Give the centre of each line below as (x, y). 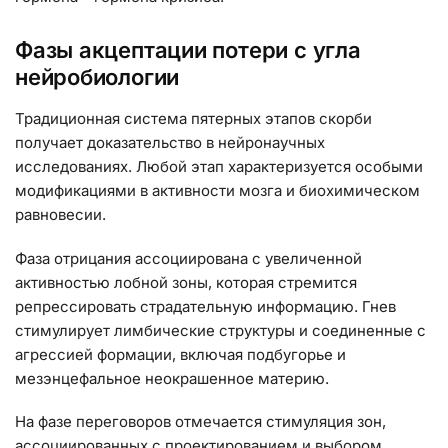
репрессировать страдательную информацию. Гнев (205, 306)
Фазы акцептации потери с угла (188, 50)
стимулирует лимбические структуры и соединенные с (220, 330)
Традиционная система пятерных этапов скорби (193, 119)
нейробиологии (97, 77)
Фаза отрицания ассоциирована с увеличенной (188, 258)
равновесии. (60, 215)
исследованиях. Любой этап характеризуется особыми (219, 167)
